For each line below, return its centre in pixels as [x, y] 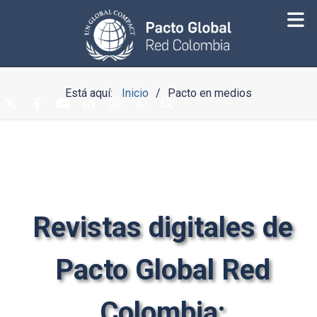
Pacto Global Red [163, 270]
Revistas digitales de [163, 227]
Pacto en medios [209, 93]
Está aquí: [92, 93]
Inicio [136, 93]
